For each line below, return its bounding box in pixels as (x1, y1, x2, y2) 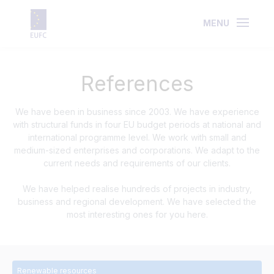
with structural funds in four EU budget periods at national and (13, 119, 261, 130)
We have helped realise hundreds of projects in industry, (22, 183, 252, 194)
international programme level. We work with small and (28, 132, 246, 143)
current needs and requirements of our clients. (43, 158, 231, 168)
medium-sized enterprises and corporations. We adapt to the (14, 145, 260, 155)
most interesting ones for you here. (66, 209, 208, 220)
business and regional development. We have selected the (18, 196, 256, 207)
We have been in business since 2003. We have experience (15, 106, 259, 117)
